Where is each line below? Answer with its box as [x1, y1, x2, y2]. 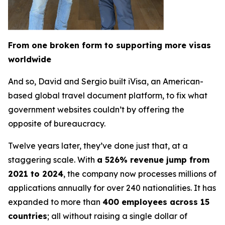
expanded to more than [8, 197, 102, 207]
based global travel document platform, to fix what [8, 90, 207, 101]
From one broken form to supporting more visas [8, 40, 211, 51]
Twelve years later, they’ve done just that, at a [8, 141, 188, 151]
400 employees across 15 [102, 197, 209, 207]
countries [8, 211, 47, 221]
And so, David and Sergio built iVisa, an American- [8, 76, 203, 87]
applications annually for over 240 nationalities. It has [8, 183, 216, 193]
